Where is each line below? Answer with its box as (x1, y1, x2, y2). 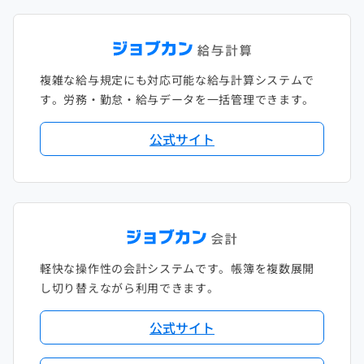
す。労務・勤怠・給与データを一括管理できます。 (40, 91, 315, 107)
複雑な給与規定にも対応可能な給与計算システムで (40, 71, 315, 88)
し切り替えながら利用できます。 (40, 279, 219, 296)
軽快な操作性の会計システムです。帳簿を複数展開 (40, 260, 315, 276)
